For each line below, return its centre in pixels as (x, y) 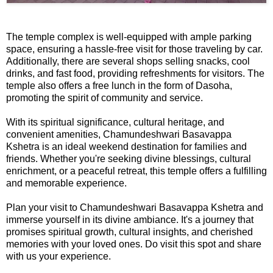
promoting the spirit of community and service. (105, 98)
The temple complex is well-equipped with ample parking (129, 37)
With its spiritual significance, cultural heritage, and (115, 122)
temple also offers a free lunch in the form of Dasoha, (119, 86)
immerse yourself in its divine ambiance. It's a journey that (130, 220)
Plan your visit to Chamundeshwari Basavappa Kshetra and (135, 208)
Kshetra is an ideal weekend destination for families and (126, 147)
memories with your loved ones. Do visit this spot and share (134, 244)
